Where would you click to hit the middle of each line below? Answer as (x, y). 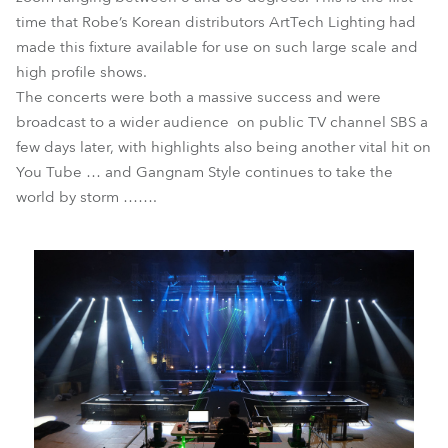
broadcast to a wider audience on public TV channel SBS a (222, 122)
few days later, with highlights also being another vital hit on (223, 147)
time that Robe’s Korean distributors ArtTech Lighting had (216, 22)
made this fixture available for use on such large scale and (217, 47)
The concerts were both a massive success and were (198, 97)
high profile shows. (81, 72)
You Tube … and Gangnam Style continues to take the (204, 172)
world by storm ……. (86, 197)
